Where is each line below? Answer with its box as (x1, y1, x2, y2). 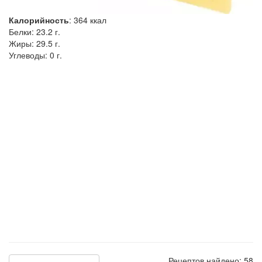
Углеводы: (9, 49, 50, 61)
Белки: (9, 25, 36, 37)
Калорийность (9, 13, 69, 26)
